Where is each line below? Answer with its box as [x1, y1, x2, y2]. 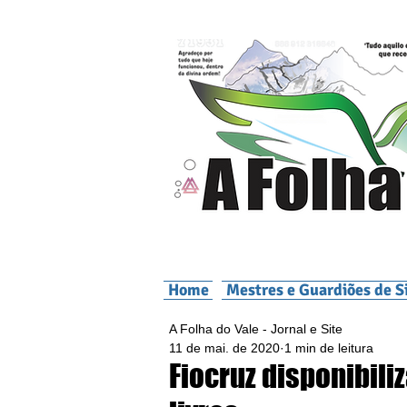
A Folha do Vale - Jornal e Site [169, 322, 342, 336]
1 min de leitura [284, 341, 373, 355]
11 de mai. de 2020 [169, 341, 280, 355]
